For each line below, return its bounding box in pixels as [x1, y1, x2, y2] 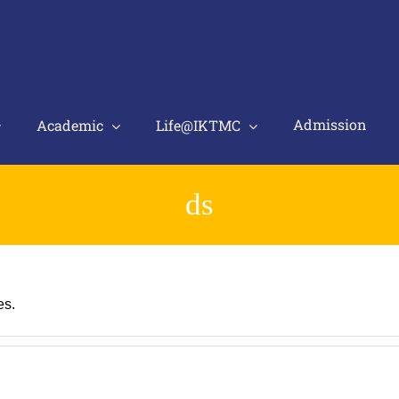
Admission [293, 115, 370, 134]
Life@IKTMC [156, 116, 240, 134]
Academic [37, 116, 103, 134]
